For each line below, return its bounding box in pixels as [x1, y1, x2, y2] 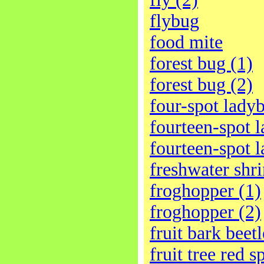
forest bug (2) [150, 74, 253, 95]
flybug [150, 11, 199, 31]
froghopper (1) [150, 180, 261, 201]
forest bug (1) [150, 53, 253, 74]
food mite [150, 32, 223, 52]
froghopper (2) [150, 202, 261, 222]
